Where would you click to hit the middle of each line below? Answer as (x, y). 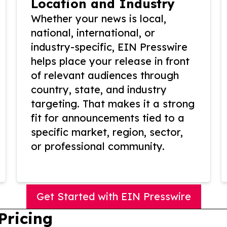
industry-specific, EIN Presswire (109, 47)
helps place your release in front (110, 61)
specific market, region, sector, (107, 132)
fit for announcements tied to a (108, 118)
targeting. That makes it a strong (113, 104)
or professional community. (98, 146)
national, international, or (93, 33)
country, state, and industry (99, 89)
